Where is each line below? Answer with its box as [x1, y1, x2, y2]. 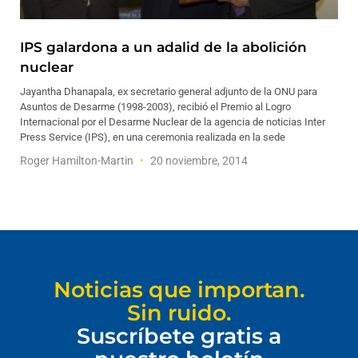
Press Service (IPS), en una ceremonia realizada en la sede [20, 131, 285, 143]
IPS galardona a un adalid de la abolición [20, 39, 307, 55]
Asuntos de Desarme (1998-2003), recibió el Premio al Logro [20, 101, 291, 113]
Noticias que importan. [53, 276, 305, 303]
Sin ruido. [126, 300, 232, 326]
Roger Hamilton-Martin [20, 154, 136, 167]
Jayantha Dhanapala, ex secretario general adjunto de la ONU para [20, 86, 317, 97]
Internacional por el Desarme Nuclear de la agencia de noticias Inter [20, 116, 325, 128]
